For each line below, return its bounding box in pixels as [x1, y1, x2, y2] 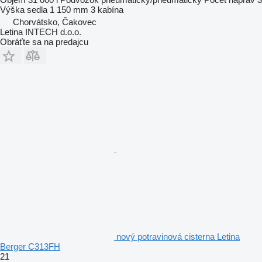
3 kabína [91, 4, 123, 15]
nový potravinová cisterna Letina [116, 231, 240, 242]
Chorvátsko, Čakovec [13, 16, 96, 27]
